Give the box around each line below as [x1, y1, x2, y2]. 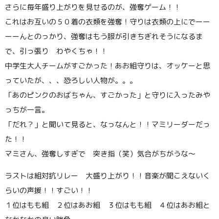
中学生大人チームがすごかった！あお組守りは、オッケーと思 [5, 61, 210, 71]
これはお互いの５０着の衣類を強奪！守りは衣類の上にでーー [5, 17, 210, 27]
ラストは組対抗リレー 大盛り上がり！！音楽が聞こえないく [5, 171, 210, 181]
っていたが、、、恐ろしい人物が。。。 [5, 75, 137, 86]
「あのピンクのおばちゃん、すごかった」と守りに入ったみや [5, 90, 210, 100]
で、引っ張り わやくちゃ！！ [5, 46, 108, 56]
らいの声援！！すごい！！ [5, 185, 93, 196]
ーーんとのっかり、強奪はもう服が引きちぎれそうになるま [5, 31, 203, 42]
